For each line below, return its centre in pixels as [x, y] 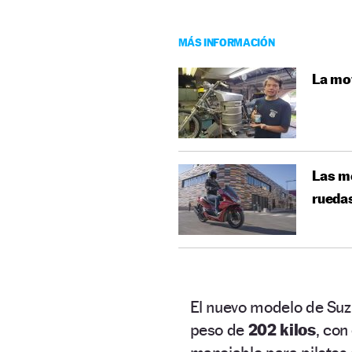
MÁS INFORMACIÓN [226, 42]
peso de [219, 330]
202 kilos [282, 330]
